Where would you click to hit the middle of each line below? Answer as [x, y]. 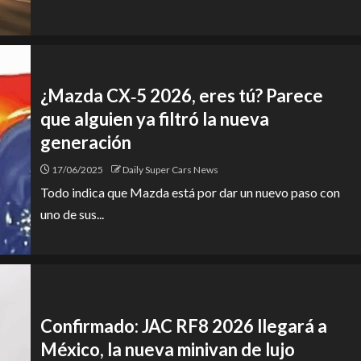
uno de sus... [72, 214]
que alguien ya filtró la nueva [155, 118]
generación [86, 142]
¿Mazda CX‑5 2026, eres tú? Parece [182, 95]
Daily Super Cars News [170, 169]
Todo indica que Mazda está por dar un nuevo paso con [190, 192]
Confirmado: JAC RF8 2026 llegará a [184, 326]
